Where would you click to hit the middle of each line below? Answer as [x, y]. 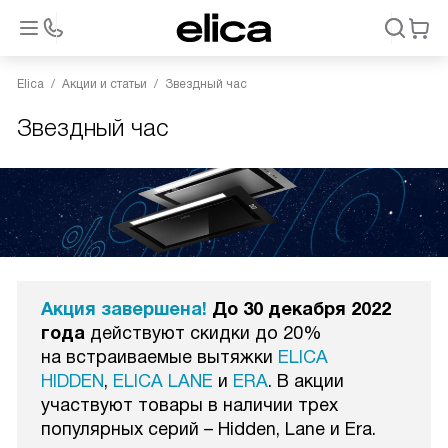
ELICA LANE [163, 380]
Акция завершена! [124, 308]
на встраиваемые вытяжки [159, 356]
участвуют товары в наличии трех [189, 404]
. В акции [306, 380]
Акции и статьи [104, 84]
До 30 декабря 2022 [301, 308]
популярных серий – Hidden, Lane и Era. [208, 428]
